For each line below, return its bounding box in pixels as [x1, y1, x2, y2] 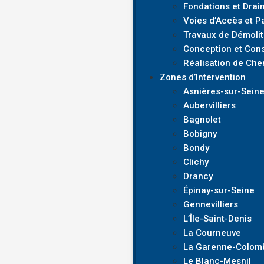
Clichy [183, 157, 209, 168]
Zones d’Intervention [160, 72, 246, 83]
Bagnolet [183, 114, 222, 126]
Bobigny [183, 128, 217, 140]
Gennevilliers [183, 199, 239, 210]
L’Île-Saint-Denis [183, 213, 252, 225]
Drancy [183, 171, 213, 182]
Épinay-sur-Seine [183, 185, 255, 196]
